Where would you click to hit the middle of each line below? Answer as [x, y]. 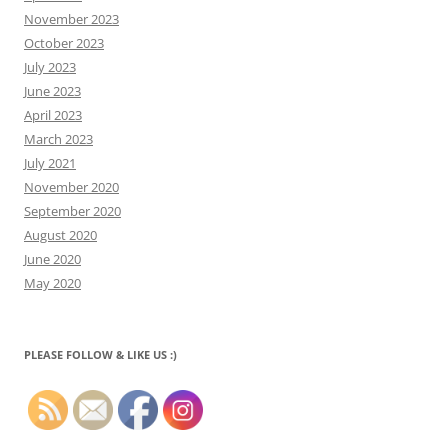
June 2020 [52, 258]
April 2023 [53, 114]
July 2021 [50, 162]
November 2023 [71, 18]
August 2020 [60, 234]
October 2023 [64, 42]
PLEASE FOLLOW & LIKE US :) [100, 354]
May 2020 [52, 282]
